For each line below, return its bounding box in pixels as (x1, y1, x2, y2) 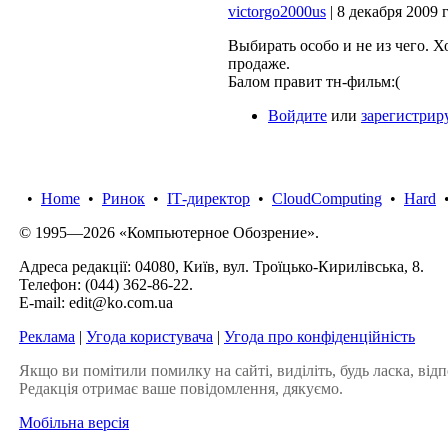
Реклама (19, 328, 75, 345)
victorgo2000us (228, 2, 326, 20)
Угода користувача (86, 328, 213, 345)
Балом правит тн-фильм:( (228, 72, 400, 90)
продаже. (228, 54, 290, 72)
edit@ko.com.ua (69, 294, 173, 311)
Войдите (268, 106, 327, 124)
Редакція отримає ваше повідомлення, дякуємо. (19, 380, 343, 397)
